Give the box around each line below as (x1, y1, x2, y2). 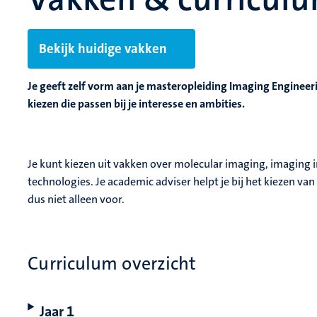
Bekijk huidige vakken (39, 40, 168, 58)
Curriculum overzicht (28, 252, 197, 276)
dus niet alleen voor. (28, 192, 125, 207)
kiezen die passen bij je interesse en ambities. (28, 96, 246, 112)
